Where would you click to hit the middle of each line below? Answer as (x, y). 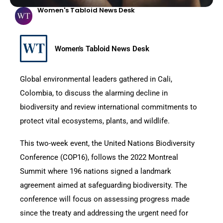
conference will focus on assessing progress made (105, 199)
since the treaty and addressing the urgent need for (104, 213)
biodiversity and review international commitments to (109, 107)
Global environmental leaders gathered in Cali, (96, 79)
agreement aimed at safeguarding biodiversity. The (104, 185)
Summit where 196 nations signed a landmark (96, 171)
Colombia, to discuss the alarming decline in (94, 93)
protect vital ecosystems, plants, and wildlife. (95, 121)
